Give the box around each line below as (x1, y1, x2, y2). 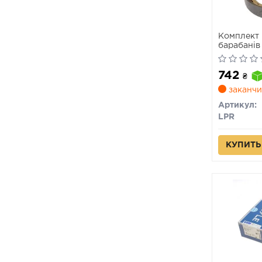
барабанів (218, 42, 260, 49)
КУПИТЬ (225, 142, 261, 149)
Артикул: (218, 102, 257, 109)
